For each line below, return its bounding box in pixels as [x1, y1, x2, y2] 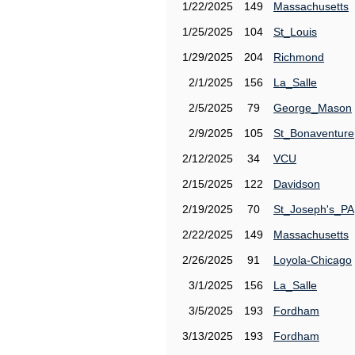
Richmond [273, 51, 324, 63]
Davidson [273, 177, 320, 190]
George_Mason [273, 101, 352, 114]
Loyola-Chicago [273, 254, 352, 266]
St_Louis [273, 25, 317, 38]
